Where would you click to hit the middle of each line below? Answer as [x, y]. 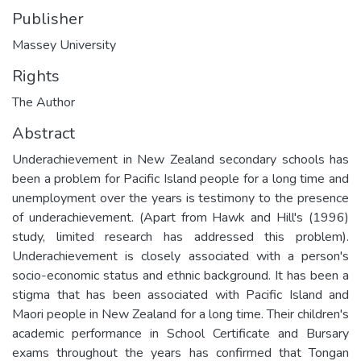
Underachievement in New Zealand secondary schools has [180, 159]
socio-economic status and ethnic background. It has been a [180, 275]
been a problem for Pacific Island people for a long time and [180, 178]
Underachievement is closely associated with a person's [180, 256]
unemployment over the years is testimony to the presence [180, 198]
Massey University [64, 45]
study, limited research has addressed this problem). [180, 237]
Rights [36, 76]
